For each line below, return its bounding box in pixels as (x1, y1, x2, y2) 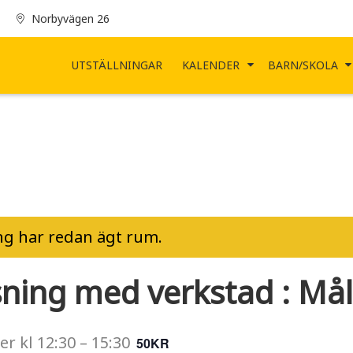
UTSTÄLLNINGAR (72, 57, 163, 72)
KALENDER (182, 57, 240, 72)
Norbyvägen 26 (31, 11, 110, 26)
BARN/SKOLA (267, 57, 338, 72)
